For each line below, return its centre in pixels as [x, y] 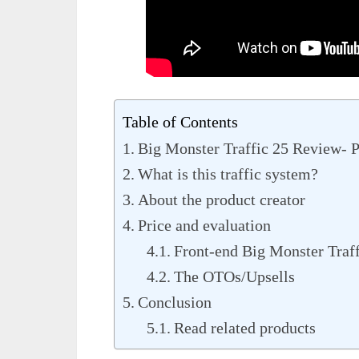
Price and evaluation [204, 226]
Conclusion [175, 303]
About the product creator [222, 200]
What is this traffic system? [228, 174]
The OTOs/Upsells [234, 277]
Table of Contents [180, 122]
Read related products [245, 328]
